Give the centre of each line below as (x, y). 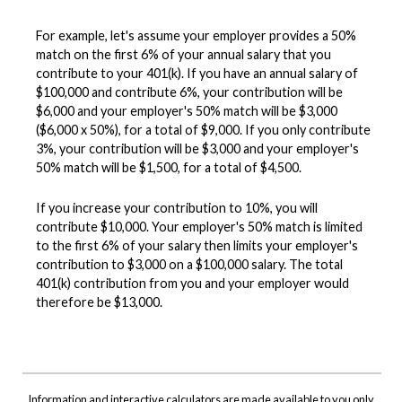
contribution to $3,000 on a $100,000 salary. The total (189, 264)
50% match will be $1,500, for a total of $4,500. (169, 167)
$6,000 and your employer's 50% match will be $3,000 (187, 110)
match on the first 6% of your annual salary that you (184, 54)
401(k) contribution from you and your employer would (192, 283)
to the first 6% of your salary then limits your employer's (197, 245)
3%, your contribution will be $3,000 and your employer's (197, 148)
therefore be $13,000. (99, 301)
